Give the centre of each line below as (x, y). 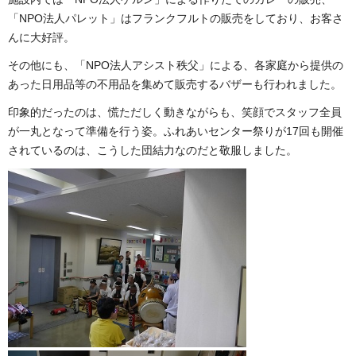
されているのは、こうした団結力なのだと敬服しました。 (153, 150)
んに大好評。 (41, 37)
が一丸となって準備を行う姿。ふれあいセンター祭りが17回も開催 (176, 131)
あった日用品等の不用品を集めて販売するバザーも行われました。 (175, 84)
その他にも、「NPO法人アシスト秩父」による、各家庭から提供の (176, 65)
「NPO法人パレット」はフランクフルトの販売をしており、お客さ (176, 18)
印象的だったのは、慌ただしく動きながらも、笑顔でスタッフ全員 (175, 112)
